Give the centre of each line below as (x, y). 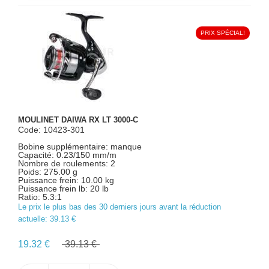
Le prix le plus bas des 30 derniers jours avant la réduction (119, 207)
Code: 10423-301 (51, 130)
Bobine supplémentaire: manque (80, 147)
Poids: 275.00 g (48, 172)
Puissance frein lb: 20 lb (63, 189)
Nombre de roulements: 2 (67, 163)
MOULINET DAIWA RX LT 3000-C (78, 120)
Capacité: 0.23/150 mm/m (67, 155)
